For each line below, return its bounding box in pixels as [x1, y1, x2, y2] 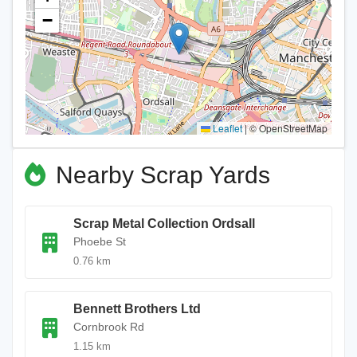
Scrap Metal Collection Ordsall [73, 217, 255, 230]
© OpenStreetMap [247, 121, 328, 135]
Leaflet [210, 121, 242, 135]
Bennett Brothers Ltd [73, 302, 201, 316]
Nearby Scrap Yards [49, 162, 270, 188]
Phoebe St [73, 235, 126, 248]
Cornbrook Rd [73, 320, 144, 333]
